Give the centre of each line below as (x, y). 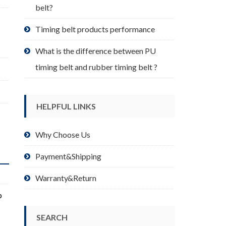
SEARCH (52, 217)
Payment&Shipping (69, 156)
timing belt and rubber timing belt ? (97, 67)
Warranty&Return (66, 178)
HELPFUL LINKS (66, 106)
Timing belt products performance (95, 29)
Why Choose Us (63, 135)
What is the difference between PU (96, 50)
